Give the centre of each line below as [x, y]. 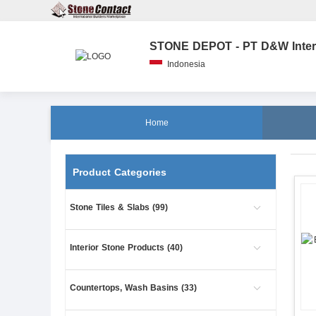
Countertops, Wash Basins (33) [133, 288]
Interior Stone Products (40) [126, 248]
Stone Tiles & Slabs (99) [119, 207]
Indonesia [186, 64]
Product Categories [120, 172]
